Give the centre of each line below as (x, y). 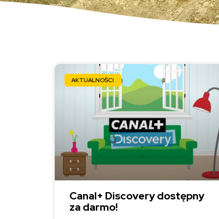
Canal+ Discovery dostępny (137, 196)
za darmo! (94, 207)
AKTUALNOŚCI (93, 80)
